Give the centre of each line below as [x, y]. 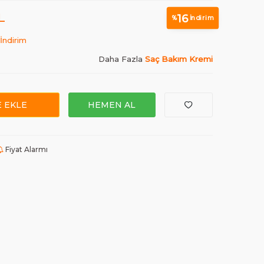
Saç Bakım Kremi [179, 59]
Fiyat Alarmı [26, 149]
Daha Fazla [122, 59]
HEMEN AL [112, 105]
